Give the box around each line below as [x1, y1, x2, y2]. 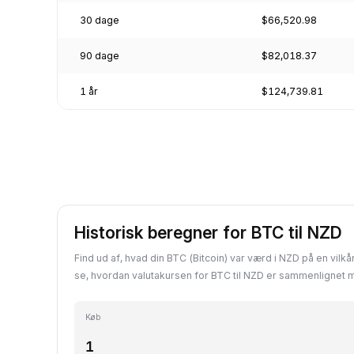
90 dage [80, 49, 119, 62]
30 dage [80, 13, 119, 26]
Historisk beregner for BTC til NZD [74, 222, 342, 243]
